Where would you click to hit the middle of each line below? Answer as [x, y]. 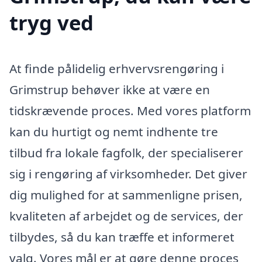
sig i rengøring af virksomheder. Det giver [128, 174]
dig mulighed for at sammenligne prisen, [126, 195]
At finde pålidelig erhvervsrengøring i [117, 69]
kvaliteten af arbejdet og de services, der [126, 216]
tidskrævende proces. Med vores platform [130, 111]
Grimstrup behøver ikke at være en [110, 90]
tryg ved [51, 23]
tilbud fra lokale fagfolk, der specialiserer [126, 153]
